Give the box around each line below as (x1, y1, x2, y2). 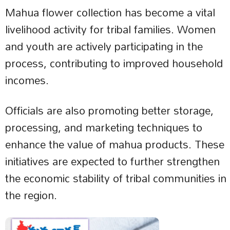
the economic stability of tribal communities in (5, 167, 226, 189)
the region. (5, 184, 57, 206)
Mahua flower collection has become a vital (5, 2, 215, 24)
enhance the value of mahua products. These (5, 133, 224, 156)
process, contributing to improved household (5, 52, 223, 74)
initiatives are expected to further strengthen (5, 150, 220, 172)
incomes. (5, 69, 49, 91)
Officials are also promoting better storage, (5, 100, 214, 122)
